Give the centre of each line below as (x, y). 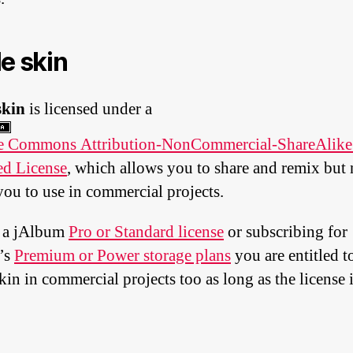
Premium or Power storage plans (123, 256)
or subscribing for (286, 232)
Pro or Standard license (146, 232)
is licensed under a (89, 109)
